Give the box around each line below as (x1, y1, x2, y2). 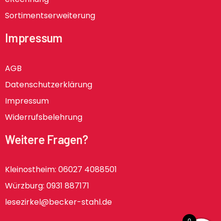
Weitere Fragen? (5, 132, 88, 147)
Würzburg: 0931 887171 (5, 180, 89, 192)
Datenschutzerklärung (5, 78, 92, 90)
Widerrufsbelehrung (5, 111, 82, 123)
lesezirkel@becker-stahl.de (5, 196, 112, 208)
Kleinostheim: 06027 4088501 (5, 164, 117, 176)
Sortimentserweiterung (5, 9, 95, 21)
